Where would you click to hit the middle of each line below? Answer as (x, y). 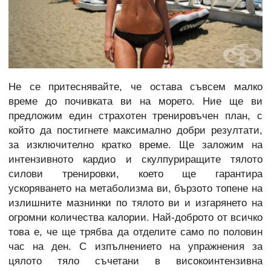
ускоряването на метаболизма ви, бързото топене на (135, 189)
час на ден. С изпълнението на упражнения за (135, 247)
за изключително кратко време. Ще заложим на (135, 145)
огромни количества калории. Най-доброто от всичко (135, 218)
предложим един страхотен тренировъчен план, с (135, 116)
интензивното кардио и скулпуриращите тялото (135, 160)
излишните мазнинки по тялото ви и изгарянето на (135, 203)
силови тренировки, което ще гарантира (135, 174)
